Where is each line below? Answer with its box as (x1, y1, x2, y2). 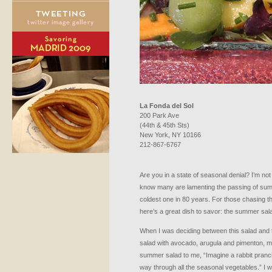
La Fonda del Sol (140, 102, 194, 109)
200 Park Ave (140, 112, 179, 119)
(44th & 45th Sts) (140, 121, 189, 129)
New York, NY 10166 (140, 131, 201, 138)
